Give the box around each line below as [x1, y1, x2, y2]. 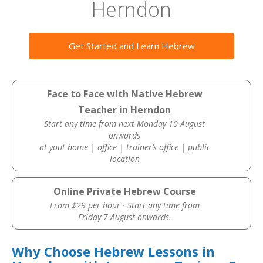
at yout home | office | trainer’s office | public [39, 141, 210, 153]
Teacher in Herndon [78, 103, 171, 116]
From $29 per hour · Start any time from [49, 200, 200, 211]
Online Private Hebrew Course [53, 185, 196, 198]
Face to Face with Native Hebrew [46, 87, 203, 100]
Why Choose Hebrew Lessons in [12, 242, 215, 260]
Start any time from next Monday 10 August [44, 118, 205, 129]
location [109, 153, 140, 164]
